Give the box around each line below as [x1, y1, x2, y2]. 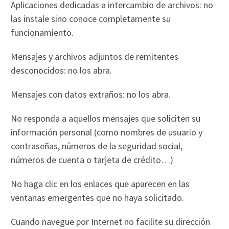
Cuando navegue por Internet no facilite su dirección [11, 215, 211, 227]
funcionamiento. [11, 26, 74, 38]
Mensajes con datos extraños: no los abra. [11, 88, 171, 100]
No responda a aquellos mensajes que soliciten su [11, 112, 201, 124]
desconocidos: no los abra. [11, 64, 112, 76]
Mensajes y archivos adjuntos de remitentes [11, 50, 179, 62]
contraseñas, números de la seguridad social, [11, 140, 183, 152]
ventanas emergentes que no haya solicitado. [11, 191, 185, 203]
